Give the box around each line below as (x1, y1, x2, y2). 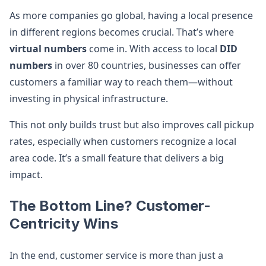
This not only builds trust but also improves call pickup (9, 118, 254, 131)
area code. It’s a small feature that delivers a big (9, 151, 224, 164)
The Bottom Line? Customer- (9, 197, 211, 214)
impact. (9, 168, 43, 181)
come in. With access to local (87, 42, 220, 55)
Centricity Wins (9, 215, 118, 232)
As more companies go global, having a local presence (9, 9, 253, 22)
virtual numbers (9, 42, 87, 55)
